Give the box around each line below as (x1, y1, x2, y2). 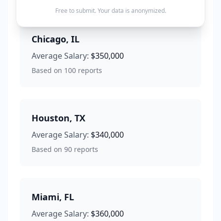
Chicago (32, 33, 66, 45)
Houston (32, 112, 70, 124)
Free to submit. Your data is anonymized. (55, 6, 166, 15)
